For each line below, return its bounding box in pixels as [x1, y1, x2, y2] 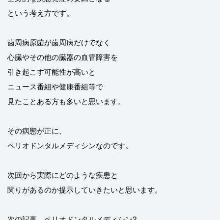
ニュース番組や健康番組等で [7, 81, 103, 91]
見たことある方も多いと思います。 [7, 96, 125, 106]
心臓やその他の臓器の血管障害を [7, 52, 118, 62]
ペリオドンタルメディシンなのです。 [7, 140, 133, 150]
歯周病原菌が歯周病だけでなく [7, 37, 110, 47]
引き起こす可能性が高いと [7, 66, 96, 77]
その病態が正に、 [7, 125, 66, 136]
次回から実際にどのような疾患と [7, 169, 118, 180]
